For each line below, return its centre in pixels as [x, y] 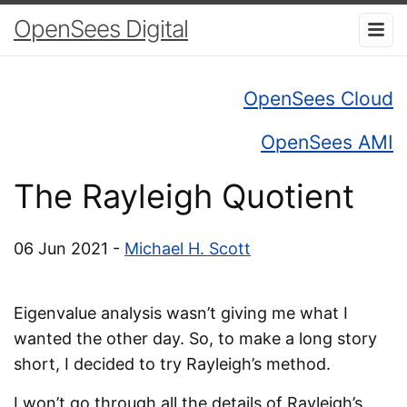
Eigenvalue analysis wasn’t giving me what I [181, 313]
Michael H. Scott [188, 248]
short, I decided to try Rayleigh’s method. [172, 363]
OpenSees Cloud [318, 98]
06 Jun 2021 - [69, 248]
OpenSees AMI [327, 142]
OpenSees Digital [101, 29]
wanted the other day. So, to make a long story [195, 338]
